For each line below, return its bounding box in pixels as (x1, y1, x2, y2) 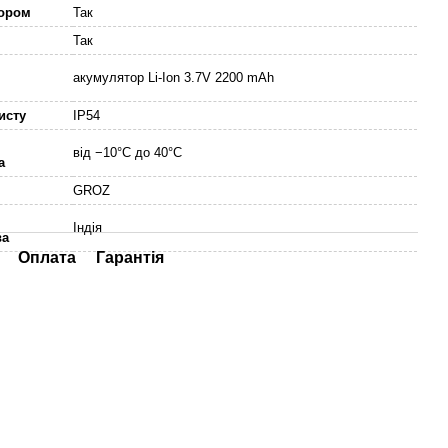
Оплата (18, 249, 77, 266)
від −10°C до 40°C (73, 145, 183, 160)
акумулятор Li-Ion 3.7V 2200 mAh (73, 70, 275, 85)
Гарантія (96, 249, 165, 266)
